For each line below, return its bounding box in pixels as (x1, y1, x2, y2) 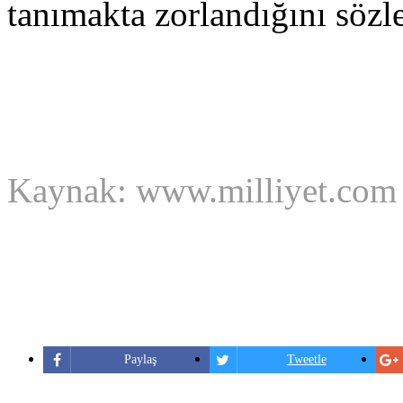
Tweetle (286, 353, 327, 366)
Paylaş (123, 353, 157, 366)
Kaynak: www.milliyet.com (7, 171, 397, 210)
